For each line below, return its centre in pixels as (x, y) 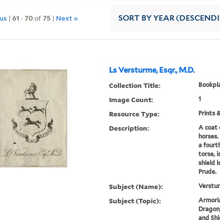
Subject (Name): (136, 187)
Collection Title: (135, 85)
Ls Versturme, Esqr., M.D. (152, 70)
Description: (129, 128)
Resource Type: (135, 114)
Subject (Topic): (135, 201)
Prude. (207, 172)
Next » (67, 18)
